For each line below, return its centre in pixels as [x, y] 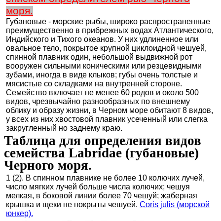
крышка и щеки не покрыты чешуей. [73, 204]
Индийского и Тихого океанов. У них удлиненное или [102, 39]
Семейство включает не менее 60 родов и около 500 [102, 92]
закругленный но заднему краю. [64, 128]
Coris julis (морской [175, 204]
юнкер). [19, 213]
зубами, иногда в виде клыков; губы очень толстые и [102, 75]
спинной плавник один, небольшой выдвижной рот [99, 57]
